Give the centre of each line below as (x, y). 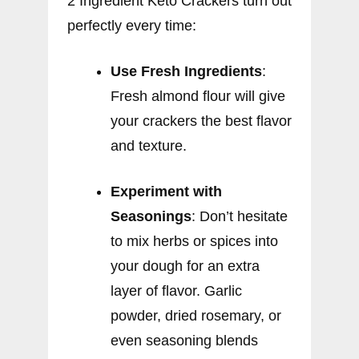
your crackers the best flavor (201, 121)
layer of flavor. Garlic (176, 291)
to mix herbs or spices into (194, 242)
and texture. (149, 146)
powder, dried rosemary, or (196, 316)
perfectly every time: (132, 26)
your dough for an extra (185, 266)
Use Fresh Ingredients (186, 72)
